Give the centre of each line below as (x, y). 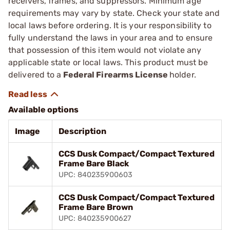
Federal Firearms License (115, 74)
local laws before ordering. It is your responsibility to (110, 25)
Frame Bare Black (94, 163)
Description (82, 131)
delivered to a (35, 74)
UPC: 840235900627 (95, 218)
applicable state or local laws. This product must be (108, 62)
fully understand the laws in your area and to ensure (111, 37)
